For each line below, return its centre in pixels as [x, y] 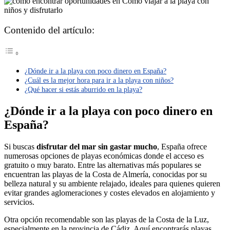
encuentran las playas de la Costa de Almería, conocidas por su [106, 175]
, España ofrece [182, 147]
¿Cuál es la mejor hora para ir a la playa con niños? [99, 80]
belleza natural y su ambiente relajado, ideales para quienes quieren [112, 184]
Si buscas [20, 147]
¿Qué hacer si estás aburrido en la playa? [83, 90]
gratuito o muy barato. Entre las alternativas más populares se [103, 165]
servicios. [19, 202]
